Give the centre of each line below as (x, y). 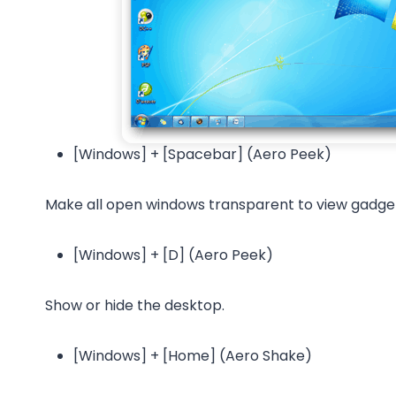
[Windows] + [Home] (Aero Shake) (193, 355)
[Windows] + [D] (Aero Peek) (173, 255)
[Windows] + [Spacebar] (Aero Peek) (202, 154)
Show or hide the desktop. (135, 305)
